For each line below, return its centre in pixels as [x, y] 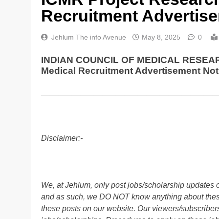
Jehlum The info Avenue [89, 37]
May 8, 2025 [161, 37]
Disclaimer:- [62, 138]
